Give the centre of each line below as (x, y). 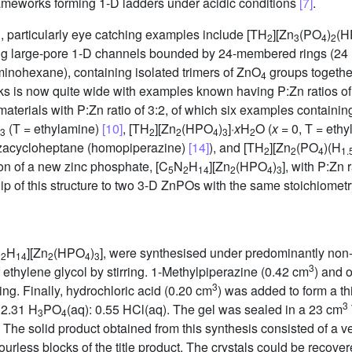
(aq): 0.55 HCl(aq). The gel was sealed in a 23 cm (205, 310)
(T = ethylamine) (54, 129)
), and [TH (236, 148)
